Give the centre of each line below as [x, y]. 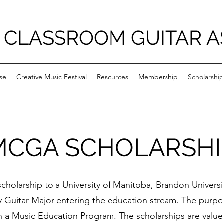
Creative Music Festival [51, 77]
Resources [112, 77]
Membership [158, 77]
